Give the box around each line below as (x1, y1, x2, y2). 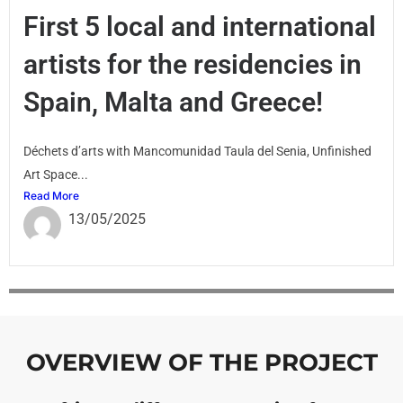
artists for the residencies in (23, 48, 362, 80)
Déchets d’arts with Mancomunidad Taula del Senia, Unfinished (23, 143, 372, 158)
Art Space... (23, 166, 88, 182)
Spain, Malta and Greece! (23, 85, 323, 118)
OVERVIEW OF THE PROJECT (25, 347, 378, 377)
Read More (23, 188, 79, 202)
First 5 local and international (23, 10, 376, 42)
